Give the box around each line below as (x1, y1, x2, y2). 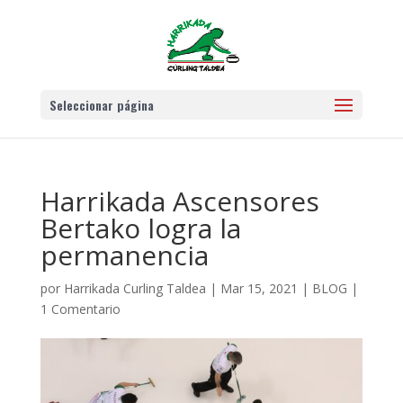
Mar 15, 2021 (219, 280, 298, 297)
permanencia (40, 237, 209, 273)
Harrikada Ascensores (40, 183, 319, 219)
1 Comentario (40, 300, 121, 318)
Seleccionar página (49, 95, 154, 114)
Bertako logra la (40, 210, 241, 246)
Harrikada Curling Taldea (63, 280, 206, 297)
